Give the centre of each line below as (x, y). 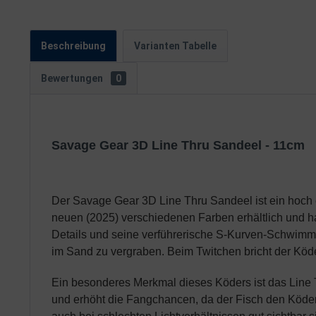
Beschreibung (73, 46)
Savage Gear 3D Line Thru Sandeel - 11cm (180, 145)
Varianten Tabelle (175, 46)
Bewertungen (73, 78)
